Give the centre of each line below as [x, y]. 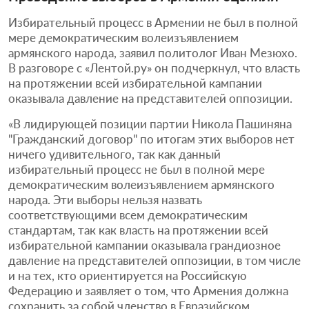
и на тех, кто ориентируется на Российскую [127, 275]
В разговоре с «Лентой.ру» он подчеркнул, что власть [154, 68]
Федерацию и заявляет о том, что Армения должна [148, 290]
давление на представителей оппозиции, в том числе [154, 260]
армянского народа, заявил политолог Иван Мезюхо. [153, 52]
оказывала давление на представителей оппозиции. [150, 98]
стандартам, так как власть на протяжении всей [138, 230]
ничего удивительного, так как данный [114, 154]
